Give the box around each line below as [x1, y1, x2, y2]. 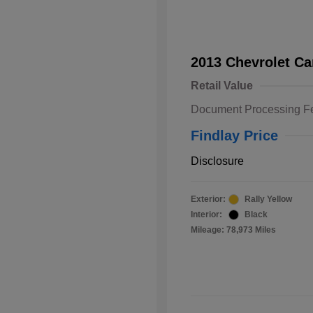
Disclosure [191, 155, 244, 168]
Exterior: [191, 194, 226, 205]
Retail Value [191, 80, 253, 92]
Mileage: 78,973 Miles [191, 225, 276, 235]
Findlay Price [191, 128, 278, 144]
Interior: [191, 210, 222, 220]
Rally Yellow [245, 194, 292, 205]
